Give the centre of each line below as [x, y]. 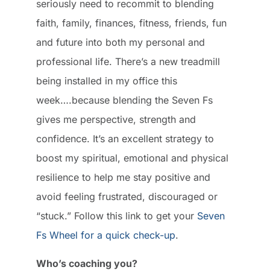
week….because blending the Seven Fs [124, 100]
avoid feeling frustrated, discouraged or [127, 197]
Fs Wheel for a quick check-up [106, 235]
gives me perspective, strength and [116, 120]
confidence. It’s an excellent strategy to [125, 139]
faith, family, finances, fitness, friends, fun [131, 23]
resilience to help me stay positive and [123, 177]
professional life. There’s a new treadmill [128, 62]
